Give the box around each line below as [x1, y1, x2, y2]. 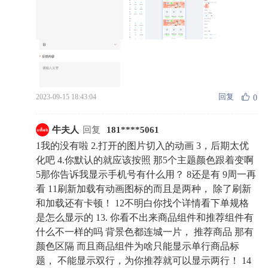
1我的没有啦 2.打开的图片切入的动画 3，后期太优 [36, 141, 249, 151]
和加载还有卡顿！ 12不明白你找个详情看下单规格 [36, 198, 249, 208]
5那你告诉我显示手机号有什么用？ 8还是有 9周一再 [36, 169, 256, 179]
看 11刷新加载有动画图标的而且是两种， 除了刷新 [36, 184, 251, 194]
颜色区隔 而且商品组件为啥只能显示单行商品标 [36, 241, 239, 251]
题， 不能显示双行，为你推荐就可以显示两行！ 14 [36, 255, 251, 266]
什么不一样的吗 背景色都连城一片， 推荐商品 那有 [36, 227, 254, 237]
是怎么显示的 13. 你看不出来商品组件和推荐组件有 [36, 212, 254, 223]
